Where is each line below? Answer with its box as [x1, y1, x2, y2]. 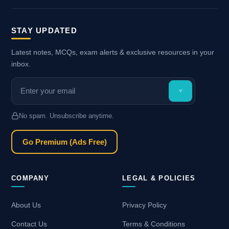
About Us [11, 201, 41, 210]
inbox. [11, 60, 31, 68]
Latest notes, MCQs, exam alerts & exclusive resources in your [11, 48, 214, 57]
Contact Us [11, 219, 47, 228]
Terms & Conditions [122, 219, 185, 228]
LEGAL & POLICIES [122, 174, 196, 182]
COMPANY [11, 174, 49, 182]
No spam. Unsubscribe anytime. [19, 112, 114, 120]
